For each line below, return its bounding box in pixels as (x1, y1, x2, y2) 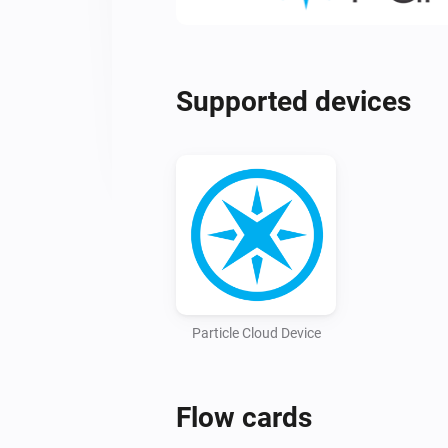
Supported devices (176, 84, 411, 118)
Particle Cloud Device (191, 324, 321, 341)
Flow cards (176, 400, 312, 434)
